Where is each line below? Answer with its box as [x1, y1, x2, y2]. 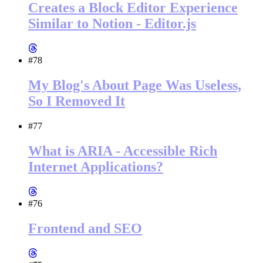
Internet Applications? [28, 159, 163, 174]
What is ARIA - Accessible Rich [28, 143, 217, 159]
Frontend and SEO [28, 220, 142, 236]
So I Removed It [28, 93, 125, 109]
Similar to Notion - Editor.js [28, 16, 196, 32]
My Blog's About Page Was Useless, [28, 77, 241, 93]
